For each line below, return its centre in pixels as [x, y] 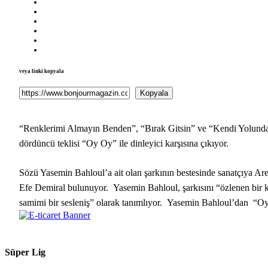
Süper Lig [25, 252]
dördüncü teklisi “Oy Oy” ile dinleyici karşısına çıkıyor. [124, 144]
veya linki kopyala [42, 71]
